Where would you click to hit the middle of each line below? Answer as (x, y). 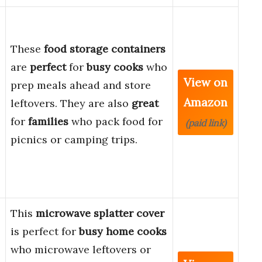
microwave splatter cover (100, 213)
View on (206, 82)
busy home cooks (123, 232)
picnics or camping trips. (74, 140)
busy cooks (115, 67)
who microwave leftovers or (81, 250)
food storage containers (105, 49)
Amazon (206, 102)
